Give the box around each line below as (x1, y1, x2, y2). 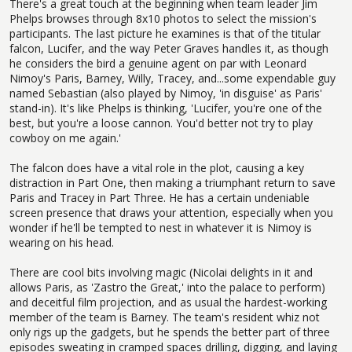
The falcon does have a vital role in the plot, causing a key (9, 159, 304, 175)
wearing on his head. (9, 234, 114, 250)
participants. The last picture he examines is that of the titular (9, 25, 321, 41)
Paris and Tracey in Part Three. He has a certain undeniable (9, 189, 310, 205)
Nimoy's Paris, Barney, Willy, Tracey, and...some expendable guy (9, 70, 335, 86)
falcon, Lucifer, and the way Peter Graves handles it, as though (9, 40, 328, 56)
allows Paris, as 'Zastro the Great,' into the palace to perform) (9, 279, 325, 295)
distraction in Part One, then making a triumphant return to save (9, 174, 335, 190)
